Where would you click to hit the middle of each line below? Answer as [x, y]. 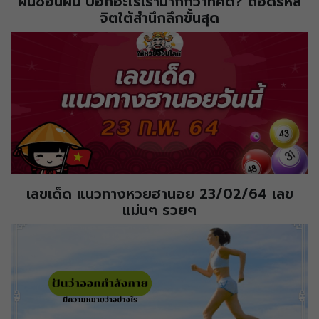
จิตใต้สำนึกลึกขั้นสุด [159, 19]
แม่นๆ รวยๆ [159, 211]
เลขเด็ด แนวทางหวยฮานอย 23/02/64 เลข [159, 194]
